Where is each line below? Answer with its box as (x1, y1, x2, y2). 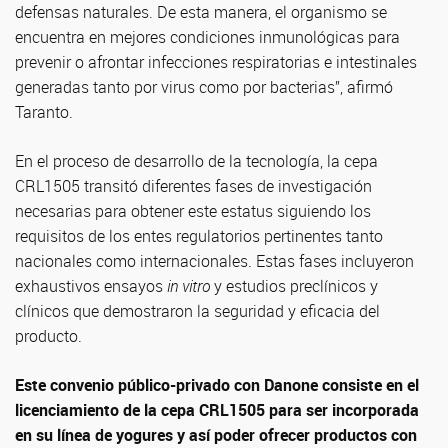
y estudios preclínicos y (210, 275, 378, 297)
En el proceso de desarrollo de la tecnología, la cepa (15, 150, 378, 172)
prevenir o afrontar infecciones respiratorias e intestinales (15, 51, 417, 73)
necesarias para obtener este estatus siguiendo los (15, 200, 371, 222)
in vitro (167, 275, 210, 297)
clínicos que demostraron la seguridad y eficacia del (15, 300, 380, 322)
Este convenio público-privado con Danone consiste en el (15, 374, 419, 396)
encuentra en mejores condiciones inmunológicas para (15, 26, 400, 48)
